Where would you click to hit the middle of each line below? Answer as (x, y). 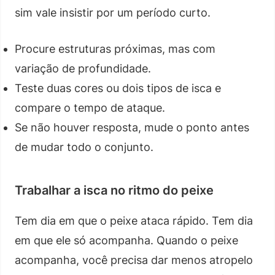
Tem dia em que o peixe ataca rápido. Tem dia (134, 220)
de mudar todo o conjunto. (84, 147)
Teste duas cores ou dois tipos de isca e (118, 88)
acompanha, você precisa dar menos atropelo (134, 260)
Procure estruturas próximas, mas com (115, 48)
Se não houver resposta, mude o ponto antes (132, 127)
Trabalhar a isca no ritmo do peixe (114, 190)
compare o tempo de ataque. (90, 107)
